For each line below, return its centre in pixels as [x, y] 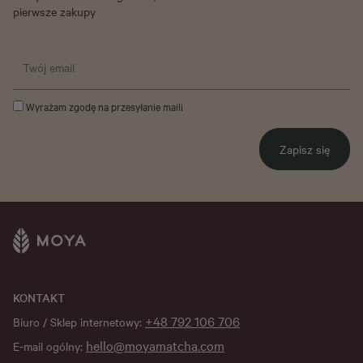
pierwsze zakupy [54, 11]
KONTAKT [39, 298]
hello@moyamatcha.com [155, 346]
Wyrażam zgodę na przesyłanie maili [103, 106]
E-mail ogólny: [49, 346]
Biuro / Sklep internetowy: [79, 322]
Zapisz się [305, 149]
